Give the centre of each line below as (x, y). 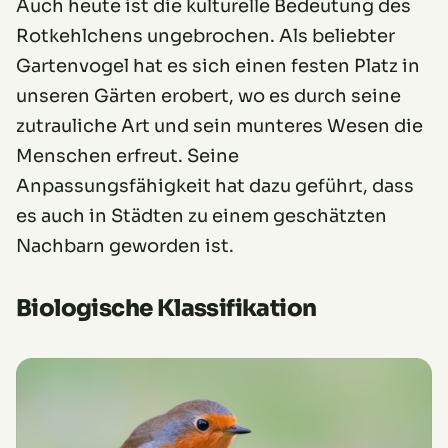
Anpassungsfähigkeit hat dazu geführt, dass (215, 185)
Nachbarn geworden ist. (125, 245)
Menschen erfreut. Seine (127, 155)
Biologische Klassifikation (166, 308)
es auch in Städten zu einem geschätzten (201, 215)
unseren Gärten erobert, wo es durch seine (208, 95)
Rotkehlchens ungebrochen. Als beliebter (205, 35)
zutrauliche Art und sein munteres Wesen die (219, 125)
